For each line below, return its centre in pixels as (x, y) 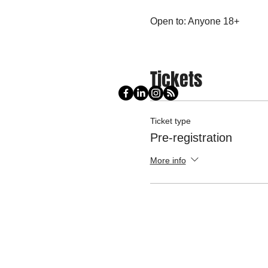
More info (168, 160)
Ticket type (170, 121)
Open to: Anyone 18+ (194, 21)
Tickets (176, 79)
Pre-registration (191, 137)
